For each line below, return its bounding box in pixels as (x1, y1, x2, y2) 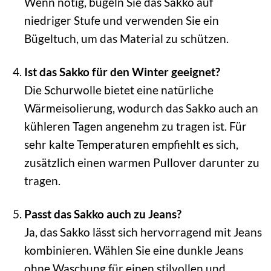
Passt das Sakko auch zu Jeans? (24, 207, 181, 221)
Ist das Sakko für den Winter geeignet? (24, 65, 220, 79)
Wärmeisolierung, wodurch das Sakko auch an (24, 101, 258, 116)
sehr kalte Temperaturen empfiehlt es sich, (24, 137, 238, 152)
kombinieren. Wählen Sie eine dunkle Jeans (24, 243, 243, 258)
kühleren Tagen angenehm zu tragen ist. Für (24, 119, 247, 134)
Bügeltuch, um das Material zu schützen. (24, 31, 229, 46)
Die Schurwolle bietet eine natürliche (24, 83, 214, 97)
